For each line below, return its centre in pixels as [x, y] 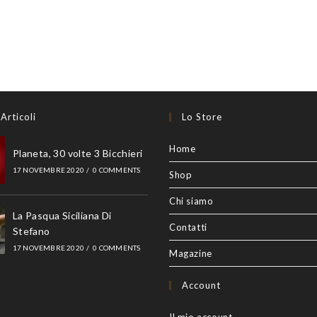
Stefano [31, 231]
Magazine [191, 253]
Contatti [188, 227]
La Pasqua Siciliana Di [62, 215]
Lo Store [202, 117]
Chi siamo [191, 201]
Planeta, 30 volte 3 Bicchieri [77, 153]
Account [201, 285]
